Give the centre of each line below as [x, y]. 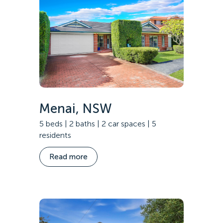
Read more [68, 157]
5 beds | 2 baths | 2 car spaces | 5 [98, 123]
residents [55, 135]
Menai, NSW [76, 109]
